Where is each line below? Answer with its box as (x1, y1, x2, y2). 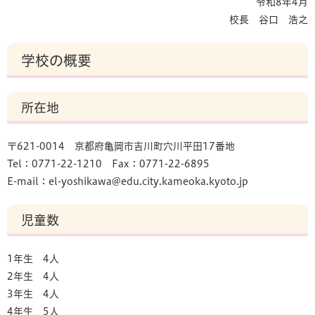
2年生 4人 (7, 271, 59, 281)
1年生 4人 (7, 254, 59, 264)
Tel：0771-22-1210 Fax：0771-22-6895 (7, 159, 210, 169)
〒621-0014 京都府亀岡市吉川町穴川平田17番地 (7, 141, 235, 151)
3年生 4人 (7, 289, 59, 299)
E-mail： (7, 176, 49, 186)
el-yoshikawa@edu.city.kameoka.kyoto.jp (49, 176, 248, 186)
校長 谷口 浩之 (229, 15, 308, 25)
